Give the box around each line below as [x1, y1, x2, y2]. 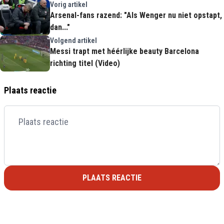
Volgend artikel [50, 36, 97, 44]
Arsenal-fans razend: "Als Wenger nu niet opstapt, [50, 10, 222, 20]
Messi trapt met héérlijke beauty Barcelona [50, 46, 199, 56]
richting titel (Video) [50, 58, 120, 68]
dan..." [50, 22, 70, 32]
